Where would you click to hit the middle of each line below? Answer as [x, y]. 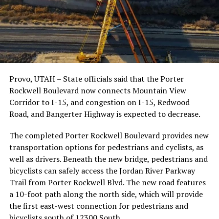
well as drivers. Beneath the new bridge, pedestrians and [108, 159]
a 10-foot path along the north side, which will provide [106, 194]
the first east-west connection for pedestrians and [99, 206]
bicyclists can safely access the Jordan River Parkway [102, 171]
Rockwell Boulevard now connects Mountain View [98, 91]
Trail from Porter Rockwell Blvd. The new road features [107, 183]
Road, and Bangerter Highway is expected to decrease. [105, 114]
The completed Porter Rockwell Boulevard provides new [109, 136]
